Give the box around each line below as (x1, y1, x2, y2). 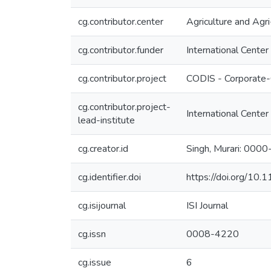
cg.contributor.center (78, 15, 163, 28)
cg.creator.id (78, 142, 128, 155)
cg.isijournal (78, 199, 126, 212)
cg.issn (78, 227, 106, 241)
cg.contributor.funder (78, 44, 163, 57)
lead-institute (78, 114, 135, 127)
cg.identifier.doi (78, 171, 141, 184)
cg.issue (78, 256, 111, 269)
